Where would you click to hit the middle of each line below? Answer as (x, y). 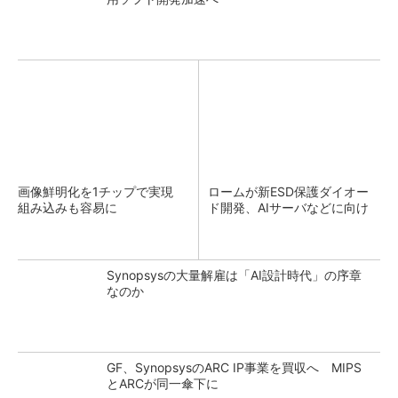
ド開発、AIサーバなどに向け (288, 207)
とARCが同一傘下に (163, 383)
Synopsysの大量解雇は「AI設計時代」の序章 (234, 275)
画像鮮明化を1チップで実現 (102, 191)
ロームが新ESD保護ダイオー (288, 191)
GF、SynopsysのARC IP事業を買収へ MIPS (234, 367)
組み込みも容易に (68, 207)
